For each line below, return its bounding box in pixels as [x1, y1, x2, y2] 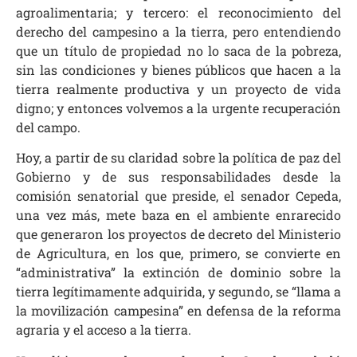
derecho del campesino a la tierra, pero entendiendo [16, 22, 341, 40]
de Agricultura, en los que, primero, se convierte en [16, 245, 341, 262]
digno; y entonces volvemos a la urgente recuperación [16, 99, 341, 116]
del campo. [16, 118, 80, 135]
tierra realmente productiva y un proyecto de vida [16, 80, 341, 97]
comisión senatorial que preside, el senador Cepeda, [16, 187, 341, 205]
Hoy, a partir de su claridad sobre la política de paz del [16, 149, 341, 167]
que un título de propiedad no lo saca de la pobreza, [16, 41, 341, 59]
